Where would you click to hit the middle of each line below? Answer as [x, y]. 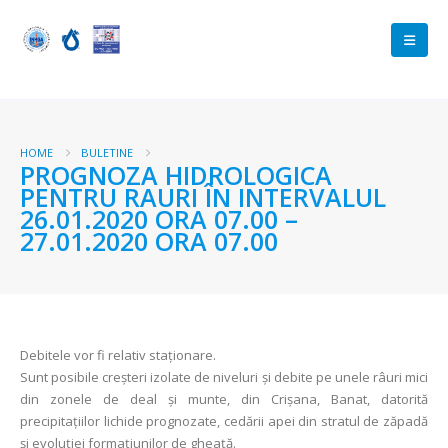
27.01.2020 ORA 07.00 [149, 241]
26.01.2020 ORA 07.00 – [159, 219]
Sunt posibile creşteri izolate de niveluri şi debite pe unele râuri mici [224, 377]
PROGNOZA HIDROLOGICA [176, 175]
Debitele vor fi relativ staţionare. [118, 355]
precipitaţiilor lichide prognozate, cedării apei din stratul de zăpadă [224, 421]
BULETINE [107, 152]
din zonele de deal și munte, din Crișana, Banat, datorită [224, 399]
